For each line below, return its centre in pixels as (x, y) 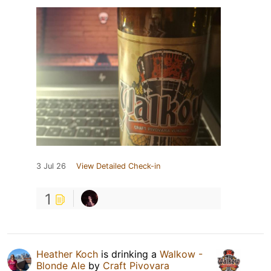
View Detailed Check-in (118, 166)
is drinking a (129, 254)
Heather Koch (67, 254)
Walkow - (181, 254)
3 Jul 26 (51, 166)
